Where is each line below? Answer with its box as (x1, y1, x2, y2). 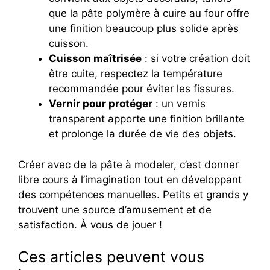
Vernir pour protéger (49, 98, 152, 110)
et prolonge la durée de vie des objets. (49, 128, 236, 140)
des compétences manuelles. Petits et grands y (18, 188, 248, 201)
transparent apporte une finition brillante (49, 113, 245, 125)
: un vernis (152, 98, 206, 110)
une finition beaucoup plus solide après (49, 22, 239, 35)
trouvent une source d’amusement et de (18, 203, 212, 216)
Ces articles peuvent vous (18, 248, 204, 266)
